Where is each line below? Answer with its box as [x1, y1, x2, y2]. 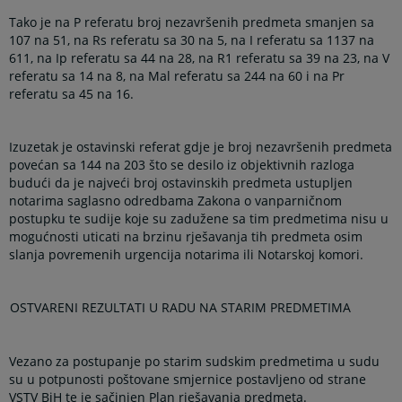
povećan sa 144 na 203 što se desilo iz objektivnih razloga [9, 156, 355, 174]
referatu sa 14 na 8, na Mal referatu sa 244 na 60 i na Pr [9, 67, 345, 85]
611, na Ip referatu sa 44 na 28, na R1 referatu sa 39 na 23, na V [9, 49, 390, 67]
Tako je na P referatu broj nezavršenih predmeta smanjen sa [9, 13, 375, 31]
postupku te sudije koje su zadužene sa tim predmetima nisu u [9, 210, 389, 228]
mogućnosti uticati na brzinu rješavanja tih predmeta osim [9, 228, 363, 246]
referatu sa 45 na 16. [9, 85, 135, 103]
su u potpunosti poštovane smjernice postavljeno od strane [9, 370, 367, 388]
